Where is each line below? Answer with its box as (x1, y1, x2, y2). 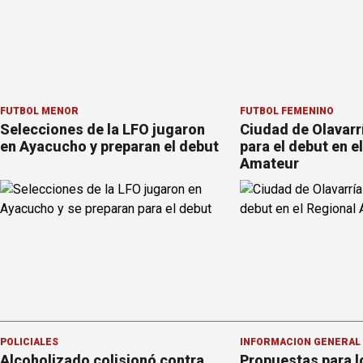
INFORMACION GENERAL (239, 336, 361, 348)
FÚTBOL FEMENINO (239, 105, 334, 117)
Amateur (239, 155, 299, 173)
